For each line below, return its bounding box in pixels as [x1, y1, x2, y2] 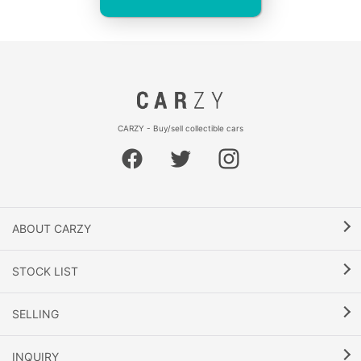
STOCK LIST [12, 264, 78, 278]
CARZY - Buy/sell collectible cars [118, 123, 243, 133]
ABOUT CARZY [12, 222, 91, 235]
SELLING [12, 307, 59, 321]
